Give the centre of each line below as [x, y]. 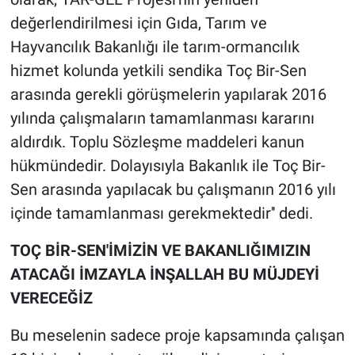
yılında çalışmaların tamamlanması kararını [162, 118]
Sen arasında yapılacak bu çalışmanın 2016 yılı [173, 190]
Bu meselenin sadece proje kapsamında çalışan [177, 336]
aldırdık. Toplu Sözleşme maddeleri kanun [157, 142]
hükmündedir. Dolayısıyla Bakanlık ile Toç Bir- [168, 166]
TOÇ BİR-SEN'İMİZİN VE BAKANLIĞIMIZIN [160, 251]
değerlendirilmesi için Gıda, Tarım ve [138, 23]
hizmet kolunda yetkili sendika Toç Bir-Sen [158, 71]
